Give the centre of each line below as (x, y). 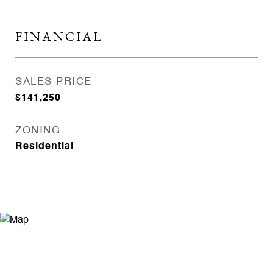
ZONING (38, 131)
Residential (44, 147)
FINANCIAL (59, 36)
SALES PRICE (54, 82)
